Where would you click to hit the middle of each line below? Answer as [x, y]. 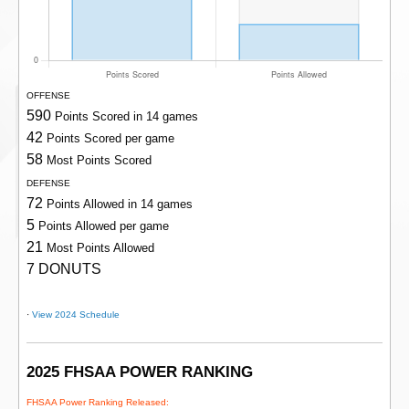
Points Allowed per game [104, 226]
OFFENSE [48, 96]
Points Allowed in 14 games [120, 204]
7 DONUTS [64, 269]
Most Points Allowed [100, 248]
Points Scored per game [110, 139]
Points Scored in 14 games [126, 117]
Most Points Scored [99, 161]
